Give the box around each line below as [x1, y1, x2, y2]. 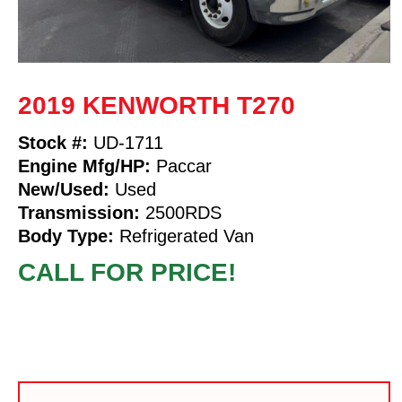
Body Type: [18, 225, 114, 246]
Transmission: [18, 202, 140, 223]
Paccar [151, 155, 212, 176]
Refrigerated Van [114, 225, 254, 246]
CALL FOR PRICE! [18, 258, 236, 286]
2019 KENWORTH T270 [18, 91, 295, 119]
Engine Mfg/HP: [18, 155, 151, 176]
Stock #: [18, 132, 88, 153]
